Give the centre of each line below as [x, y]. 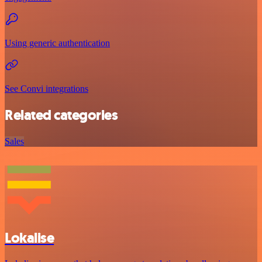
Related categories [61, 115]
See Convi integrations [46, 88]
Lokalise [30, 238]
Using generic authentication [57, 43]
